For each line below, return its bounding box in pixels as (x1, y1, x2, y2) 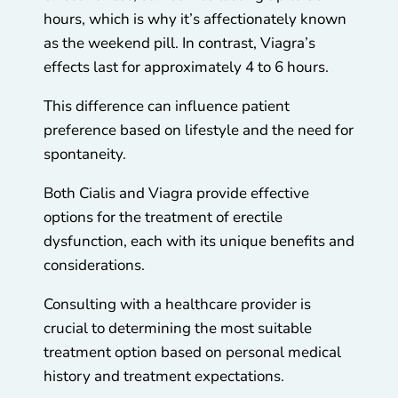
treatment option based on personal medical (44, 342, 341, 363)
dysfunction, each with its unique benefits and (44, 231, 354, 252)
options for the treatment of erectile (44, 207, 283, 228)
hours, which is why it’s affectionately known (44, 9, 346, 30)
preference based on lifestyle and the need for (44, 120, 354, 141)
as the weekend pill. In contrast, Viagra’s (44, 33, 315, 54)
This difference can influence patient (44, 96, 290, 117)
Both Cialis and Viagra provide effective (44, 183, 309, 204)
